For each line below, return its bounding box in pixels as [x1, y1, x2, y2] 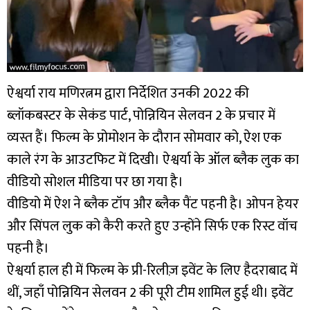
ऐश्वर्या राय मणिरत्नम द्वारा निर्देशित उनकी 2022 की [7, 82, 249, 106]
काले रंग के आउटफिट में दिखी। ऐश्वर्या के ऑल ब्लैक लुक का [7, 148, 299, 172]
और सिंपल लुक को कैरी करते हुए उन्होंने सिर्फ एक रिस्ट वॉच [7, 215, 298, 239]
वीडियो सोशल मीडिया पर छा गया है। [7, 170, 183, 194]
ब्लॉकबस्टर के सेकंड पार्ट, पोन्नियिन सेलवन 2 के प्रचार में [7, 104, 275, 128]
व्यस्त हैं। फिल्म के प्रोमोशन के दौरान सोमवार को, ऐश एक [7, 126, 282, 150]
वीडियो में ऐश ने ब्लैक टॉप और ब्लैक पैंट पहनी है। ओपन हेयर [7, 192, 299, 217]
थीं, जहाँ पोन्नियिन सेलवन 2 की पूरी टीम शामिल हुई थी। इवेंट [7, 281, 293, 305]
